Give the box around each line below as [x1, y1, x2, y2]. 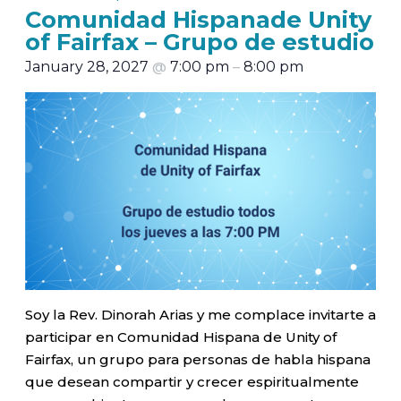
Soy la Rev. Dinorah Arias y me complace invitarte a [25, 305, 376, 323]
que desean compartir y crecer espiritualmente [25, 372, 359, 390]
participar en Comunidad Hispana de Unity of [25, 328, 337, 346]
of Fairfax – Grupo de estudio [25, 28, 374, 56]
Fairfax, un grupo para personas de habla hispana [25, 350, 371, 368]
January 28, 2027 [25, 58, 152, 76]
